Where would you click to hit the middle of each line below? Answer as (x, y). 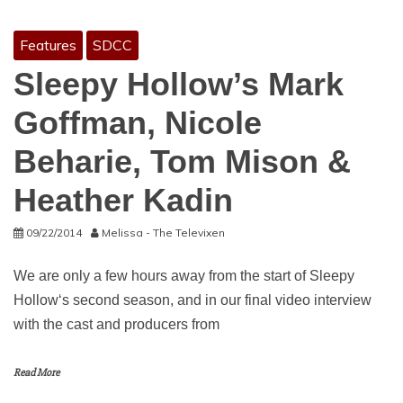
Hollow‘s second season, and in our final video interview (193, 300)
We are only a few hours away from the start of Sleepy (184, 276)
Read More (36, 373)
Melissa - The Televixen (163, 233)
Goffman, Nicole (138, 123)
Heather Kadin (123, 200)
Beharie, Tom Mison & (182, 161)
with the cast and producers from (116, 324)
